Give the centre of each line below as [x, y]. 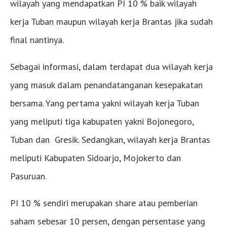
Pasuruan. [28, 176]
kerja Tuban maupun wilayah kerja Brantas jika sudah [111, 21]
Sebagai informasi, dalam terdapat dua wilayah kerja [111, 66]
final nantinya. [37, 40]
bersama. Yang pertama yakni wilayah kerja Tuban [105, 103]
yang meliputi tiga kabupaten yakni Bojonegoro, [102, 121]
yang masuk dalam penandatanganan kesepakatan [106, 85]
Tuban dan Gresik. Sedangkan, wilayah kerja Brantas [110, 139]
